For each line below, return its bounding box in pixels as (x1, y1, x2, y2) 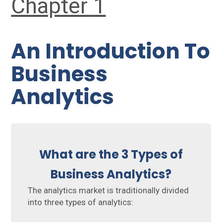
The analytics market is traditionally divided (28, 185, 189, 195)
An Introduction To (11, 36, 211, 66)
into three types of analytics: (28, 197, 134, 207)
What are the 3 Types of (39, 146, 183, 163)
